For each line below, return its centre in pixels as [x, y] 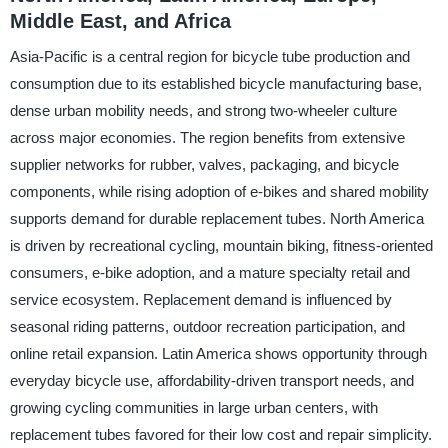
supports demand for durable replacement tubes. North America [216, 219]
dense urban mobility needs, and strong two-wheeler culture [203, 111]
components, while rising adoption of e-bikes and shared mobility [219, 192]
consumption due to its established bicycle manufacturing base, [215, 84]
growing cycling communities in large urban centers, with [193, 408]
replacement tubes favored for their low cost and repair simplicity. [220, 435]
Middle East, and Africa [120, 20]
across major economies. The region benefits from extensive [207, 138]
